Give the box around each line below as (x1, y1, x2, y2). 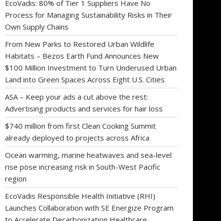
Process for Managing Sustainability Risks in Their (5, 9, 172, 20)
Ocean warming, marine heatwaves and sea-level (5, 149, 172, 160)
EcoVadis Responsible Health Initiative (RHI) (5, 190, 155, 201)
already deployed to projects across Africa (5, 132, 149, 143)
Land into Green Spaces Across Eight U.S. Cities (5, 74, 165, 84)
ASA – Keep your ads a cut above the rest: (5, 91, 148, 102)
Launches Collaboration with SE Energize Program (5, 202, 174, 213)
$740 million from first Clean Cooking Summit (5, 120, 156, 131)
